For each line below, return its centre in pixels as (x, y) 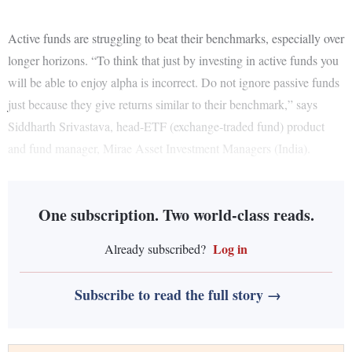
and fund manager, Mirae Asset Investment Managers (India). (159, 148)
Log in (229, 249)
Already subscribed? (155, 249)
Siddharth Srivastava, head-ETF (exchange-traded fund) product (166, 126)
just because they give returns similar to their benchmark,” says (163, 104)
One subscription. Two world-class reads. (176, 215)
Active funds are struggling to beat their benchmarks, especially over (176, 38)
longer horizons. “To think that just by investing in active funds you (173, 60)
